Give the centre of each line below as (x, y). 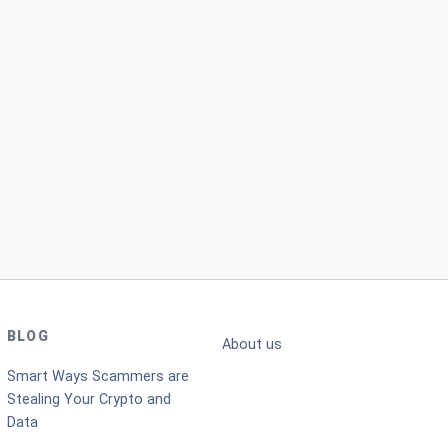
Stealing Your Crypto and (88, 399)
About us (252, 344)
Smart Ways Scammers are (97, 376)
